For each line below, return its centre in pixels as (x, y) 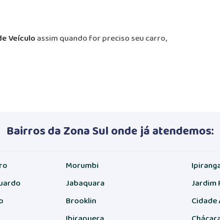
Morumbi (82, 165)
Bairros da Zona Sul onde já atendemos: (110, 130)
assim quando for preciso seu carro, (101, 38)
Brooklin (81, 201)
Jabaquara (85, 183)
